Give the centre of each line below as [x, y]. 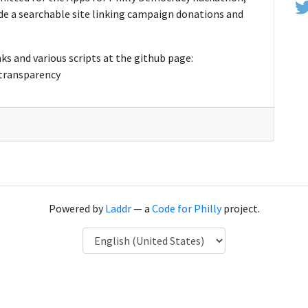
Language [105, 235]
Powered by [77, 208]
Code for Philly [186, 208]
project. [240, 208]
